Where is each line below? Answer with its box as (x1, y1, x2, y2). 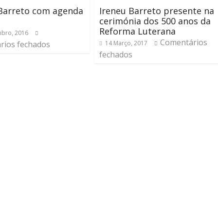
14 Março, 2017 (105, 39, 147, 47)
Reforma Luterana (99, 25, 176, 37)
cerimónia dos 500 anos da (99, 15, 211, 27)
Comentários (160, 37, 207, 48)
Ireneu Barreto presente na (99, 5, 214, 17)
